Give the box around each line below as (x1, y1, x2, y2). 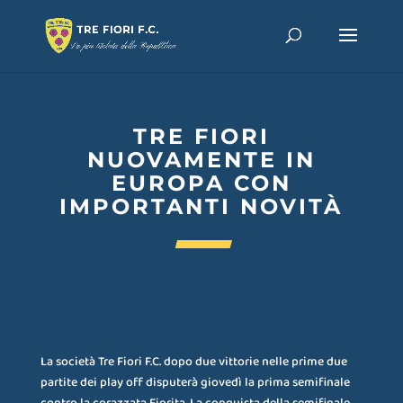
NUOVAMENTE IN (86, 147, 316, 173)
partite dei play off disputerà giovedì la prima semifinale (40, 372, 350, 393)
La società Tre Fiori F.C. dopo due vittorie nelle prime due (40, 352, 347, 372)
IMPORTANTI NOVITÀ (59, 193, 344, 219)
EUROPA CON (111, 170, 291, 196)
